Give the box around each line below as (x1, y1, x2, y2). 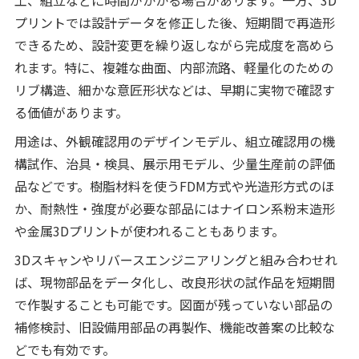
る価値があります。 (14, 102, 128, 122)
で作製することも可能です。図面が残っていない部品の (14, 294, 333, 314)
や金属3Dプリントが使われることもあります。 (14, 220, 284, 240)
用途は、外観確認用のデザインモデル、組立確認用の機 (14, 131, 335, 151)
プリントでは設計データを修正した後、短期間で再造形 (14, 12, 335, 32)
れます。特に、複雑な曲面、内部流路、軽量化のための (14, 57, 333, 77)
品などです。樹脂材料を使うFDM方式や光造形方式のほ (14, 175, 334, 196)
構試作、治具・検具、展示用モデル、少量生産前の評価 (14, 153, 335, 173)
